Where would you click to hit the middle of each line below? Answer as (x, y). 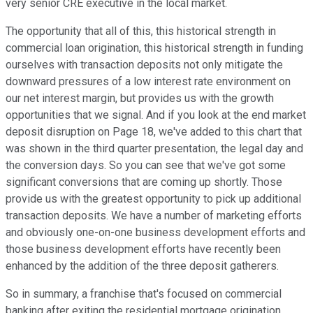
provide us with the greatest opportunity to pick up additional (153, 199)
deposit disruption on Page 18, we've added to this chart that (154, 132)
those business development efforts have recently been (143, 249)
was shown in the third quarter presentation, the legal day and (154, 149)
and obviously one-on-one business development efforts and (155, 233)
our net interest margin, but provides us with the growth (140, 99)
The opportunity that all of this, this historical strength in (141, 31)
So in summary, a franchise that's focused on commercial (144, 294)
